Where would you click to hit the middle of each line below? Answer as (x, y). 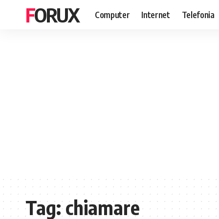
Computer (112, 14)
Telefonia (198, 14)
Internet (156, 14)
